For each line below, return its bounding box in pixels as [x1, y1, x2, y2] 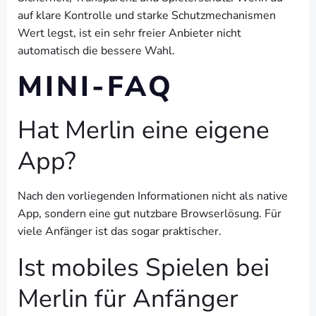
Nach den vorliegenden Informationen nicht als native [18, 188, 288, 204]
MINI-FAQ [18, 68, 174, 106]
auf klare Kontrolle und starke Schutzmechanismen [18, 8, 276, 23]
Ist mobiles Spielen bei [18, 250, 269, 284]
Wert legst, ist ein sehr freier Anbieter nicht [18, 25, 241, 41]
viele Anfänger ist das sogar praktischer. [18, 224, 221, 239]
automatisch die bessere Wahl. [18, 43, 175, 59]
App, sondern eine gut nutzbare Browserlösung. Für [18, 206, 281, 221]
